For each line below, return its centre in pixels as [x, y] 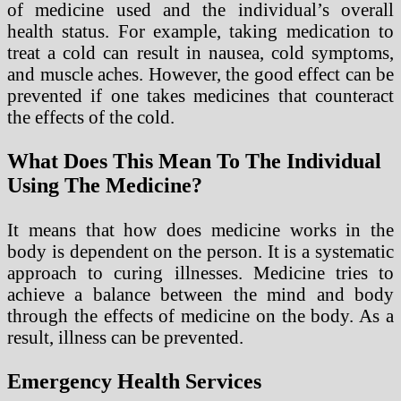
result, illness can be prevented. [125, 337]
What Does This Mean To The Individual [194, 161]
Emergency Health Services [134, 381]
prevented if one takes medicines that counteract [200, 95]
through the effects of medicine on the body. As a [200, 315]
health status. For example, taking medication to [200, 30]
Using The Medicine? [105, 185]
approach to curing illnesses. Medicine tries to [200, 272]
